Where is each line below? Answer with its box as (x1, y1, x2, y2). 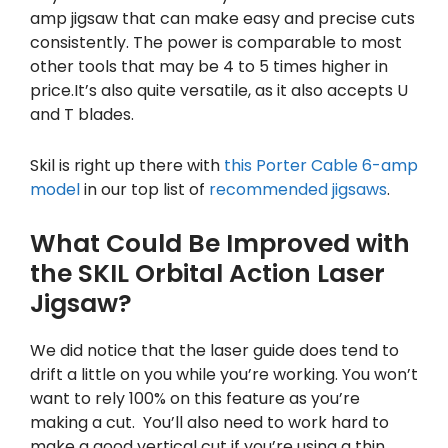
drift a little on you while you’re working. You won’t (30, 363, 418, 387)
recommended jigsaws (209, 178, 387, 202)
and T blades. (30, 103, 134, 127)
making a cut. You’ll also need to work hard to (30, 411, 389, 435)
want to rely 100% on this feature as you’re (30, 387, 360, 411)
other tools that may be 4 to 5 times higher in (30, 55, 388, 79)
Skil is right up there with (30, 154, 224, 178)
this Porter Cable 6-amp (224, 154, 418, 178)
